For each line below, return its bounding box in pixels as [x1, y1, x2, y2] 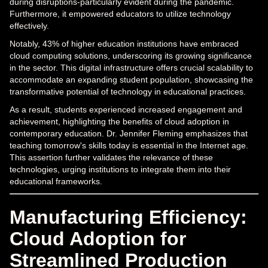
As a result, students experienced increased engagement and [10, 104, 242, 114]
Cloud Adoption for [10, 227, 186, 249]
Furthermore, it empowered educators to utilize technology [10, 8, 231, 19]
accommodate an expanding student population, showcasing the [10, 74, 253, 84]
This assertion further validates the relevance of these [10, 152, 213, 162]
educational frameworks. [10, 176, 102, 186]
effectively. [10, 20, 49, 31]
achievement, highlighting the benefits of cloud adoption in [10, 116, 229, 126]
